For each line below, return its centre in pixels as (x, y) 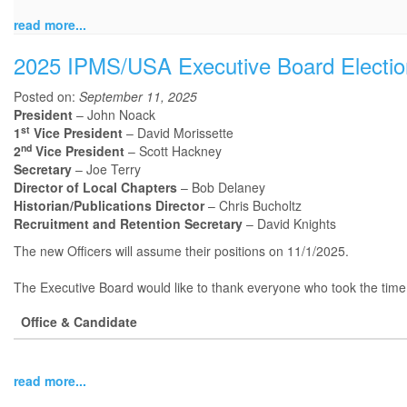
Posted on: (46, 97)
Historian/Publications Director (109, 206)
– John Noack (114, 115)
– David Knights (289, 224)
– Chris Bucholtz (253, 206)
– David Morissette (178, 133)
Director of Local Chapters (95, 188)
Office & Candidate (79, 322)
